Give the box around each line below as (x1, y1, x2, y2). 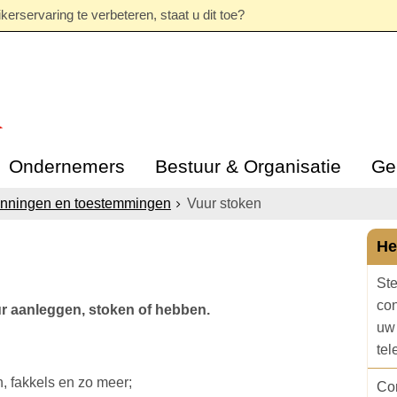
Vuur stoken (187, 196, 261, 211)
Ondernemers (8, 156, 125, 176)
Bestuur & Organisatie (154, 156, 341, 176)
